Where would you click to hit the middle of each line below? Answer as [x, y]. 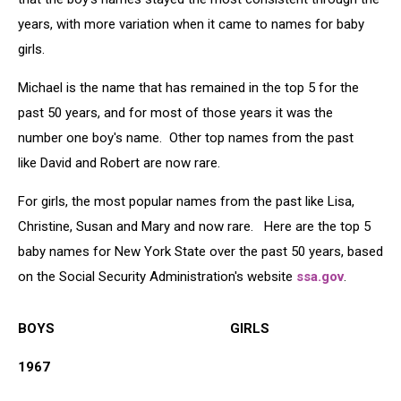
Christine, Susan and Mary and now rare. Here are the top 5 [194, 226]
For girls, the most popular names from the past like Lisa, [186, 201]
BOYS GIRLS [144, 328]
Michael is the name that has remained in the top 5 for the [188, 88]
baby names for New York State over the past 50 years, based [200, 252]
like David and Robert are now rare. [119, 163]
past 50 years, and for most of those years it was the [175, 113]
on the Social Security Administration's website [157, 277]
